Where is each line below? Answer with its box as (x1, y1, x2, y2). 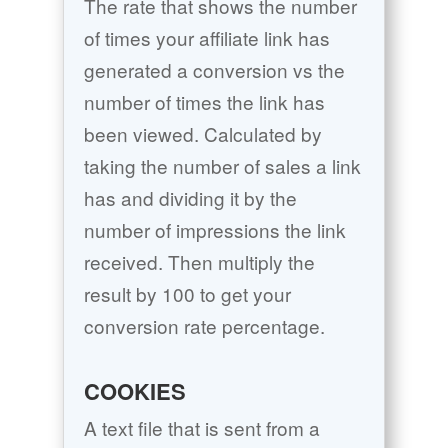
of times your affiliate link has (83, 24, 330, 52)
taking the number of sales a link (83, 152, 361, 180)
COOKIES (83, 375, 186, 408)
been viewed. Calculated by (83, 120, 322, 148)
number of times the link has (83, 88, 325, 116)
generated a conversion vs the (83, 56, 345, 84)
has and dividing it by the (83, 184, 297, 212)
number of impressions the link (83, 216, 346, 244)
